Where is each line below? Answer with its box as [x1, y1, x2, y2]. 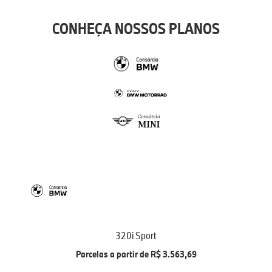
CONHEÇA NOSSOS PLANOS [52, 18, 220, 38]
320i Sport [115, 228, 157, 242]
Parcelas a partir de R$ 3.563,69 [75, 247, 197, 260]
